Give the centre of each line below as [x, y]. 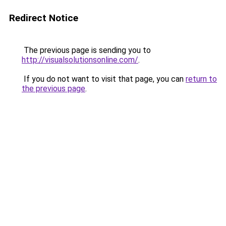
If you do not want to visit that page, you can [104, 79]
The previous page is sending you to [86, 50]
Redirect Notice [44, 18]
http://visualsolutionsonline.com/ [80, 60]
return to [201, 79]
